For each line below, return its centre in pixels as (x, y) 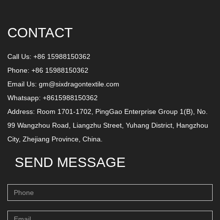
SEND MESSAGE (70, 162)
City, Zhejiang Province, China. (55, 139)
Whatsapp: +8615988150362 (53, 98)
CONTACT (40, 33)
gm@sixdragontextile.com (79, 84)
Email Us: (23, 84)
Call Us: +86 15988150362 (49, 56)
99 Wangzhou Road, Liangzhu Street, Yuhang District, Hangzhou (108, 125)
